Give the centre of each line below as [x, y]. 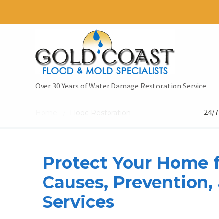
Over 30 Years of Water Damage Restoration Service [121, 86]
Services [78, 202]
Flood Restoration [100, 113]
